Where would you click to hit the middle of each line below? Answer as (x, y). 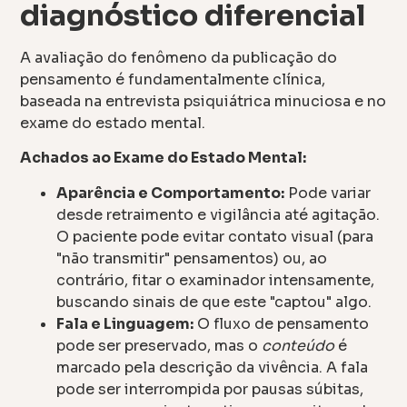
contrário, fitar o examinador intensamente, (216, 280)
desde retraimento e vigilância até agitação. (218, 214)
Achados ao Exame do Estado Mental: (164, 158)
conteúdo (298, 345)
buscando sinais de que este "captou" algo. (214, 302)
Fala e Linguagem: (125, 323)
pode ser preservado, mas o (159, 345)
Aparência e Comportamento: (171, 193)
